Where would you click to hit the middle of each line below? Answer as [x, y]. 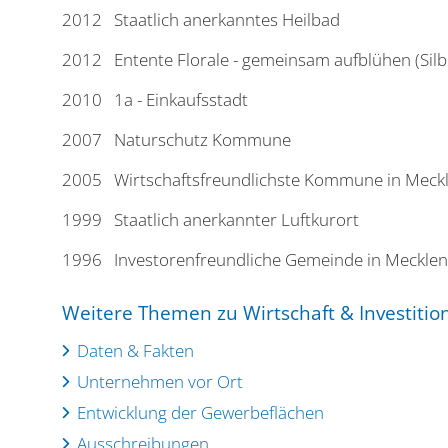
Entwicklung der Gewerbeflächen [200, 412]
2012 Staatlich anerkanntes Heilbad [201, 19]
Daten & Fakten [135, 350]
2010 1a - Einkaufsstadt [155, 99]
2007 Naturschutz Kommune [176, 139]
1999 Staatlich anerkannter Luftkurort [210, 219]
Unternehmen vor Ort [160, 381]
